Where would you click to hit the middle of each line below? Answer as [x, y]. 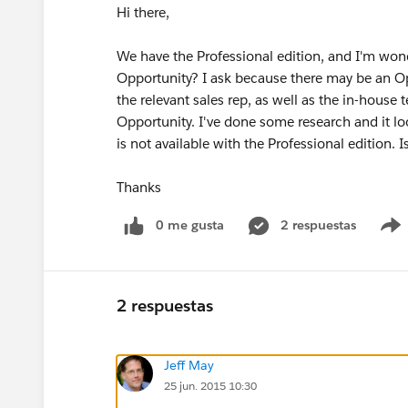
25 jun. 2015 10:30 [210, 385]
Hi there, [143, 12]
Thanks [141, 187]
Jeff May [189, 365]
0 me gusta [190, 225]
